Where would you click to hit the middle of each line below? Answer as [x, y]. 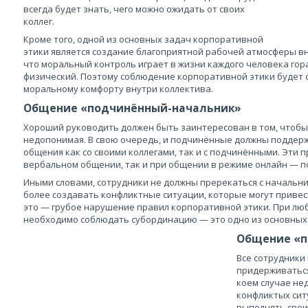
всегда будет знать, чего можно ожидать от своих [134, 9]
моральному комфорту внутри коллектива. [118, 89]
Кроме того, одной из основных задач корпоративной [143, 39]
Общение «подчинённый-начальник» [132, 108]
